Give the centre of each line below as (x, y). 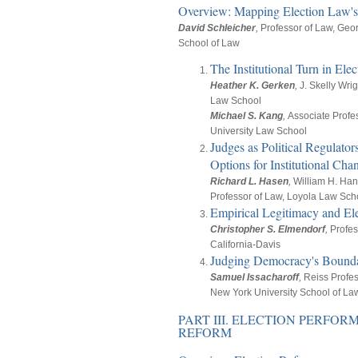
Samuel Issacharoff (255, 278)
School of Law (209, 44)
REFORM (205, 332)
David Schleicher (217, 28)
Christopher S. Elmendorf (268, 230)
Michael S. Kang (247, 116)
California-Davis (247, 245)
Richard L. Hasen (249, 182)
